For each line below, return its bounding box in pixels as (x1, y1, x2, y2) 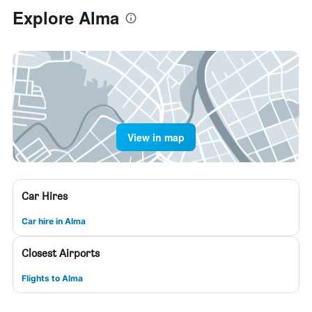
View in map (127, 130, 185, 144)
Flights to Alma (22, 273, 83, 283)
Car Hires (22, 189, 68, 203)
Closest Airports (22, 247, 100, 260)
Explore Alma (13, 6, 119, 29)
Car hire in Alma (22, 216, 86, 226)
